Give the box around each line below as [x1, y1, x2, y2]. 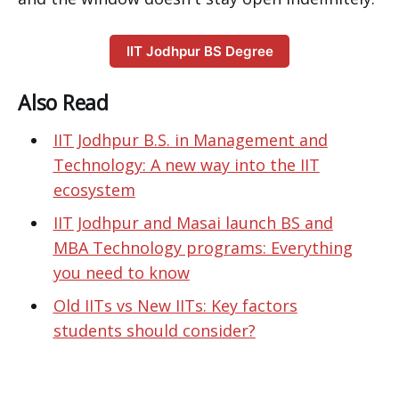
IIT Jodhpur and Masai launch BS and [53, 212, 333, 234]
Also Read [18, 88, 109, 118]
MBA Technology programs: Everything [53, 237, 353, 259]
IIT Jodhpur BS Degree [126, 42, 273, 60]
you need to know [53, 262, 190, 284]
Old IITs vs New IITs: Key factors [53, 295, 297, 317]
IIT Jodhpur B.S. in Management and [53, 129, 328, 151]
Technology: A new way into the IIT [53, 154, 320, 176]
